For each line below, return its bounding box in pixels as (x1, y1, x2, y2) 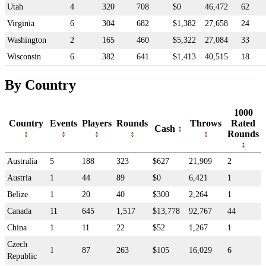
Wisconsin (7, 52, 41, 61)
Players (82, 118, 112, 129)
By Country (5, 77, 76, 93)
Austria (7, 173, 31, 183)
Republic (7, 252, 37, 261)
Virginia (7, 18, 34, 28)
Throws (190, 118, 221, 129)
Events (50, 118, 77, 129)
